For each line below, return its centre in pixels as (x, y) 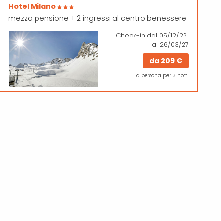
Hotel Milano (33, 6)
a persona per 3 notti (163, 75)
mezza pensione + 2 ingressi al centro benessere (98, 18)
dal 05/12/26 (167, 35)
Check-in (130, 35)
